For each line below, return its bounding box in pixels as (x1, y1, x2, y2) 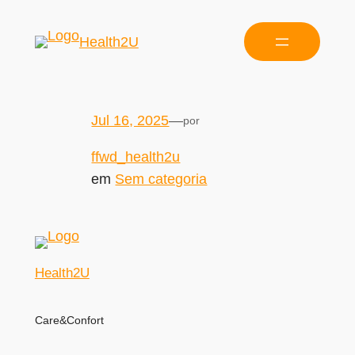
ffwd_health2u (91, 148, 181, 165)
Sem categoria (115, 170, 208, 187)
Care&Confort (34, 313, 104, 326)
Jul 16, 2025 (91, 112, 170, 128)
